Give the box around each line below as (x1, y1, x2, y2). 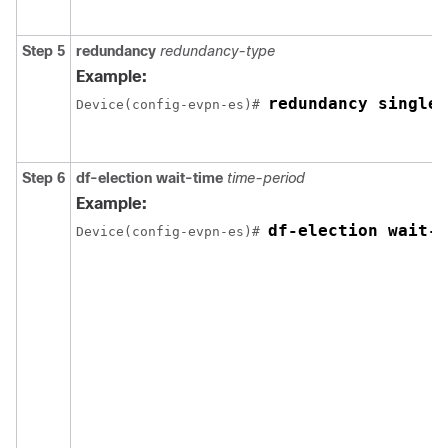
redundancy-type (160, 42, 275, 59)
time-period (227, 169, 305, 186)
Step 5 (22, 42, 65, 59)
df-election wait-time (76, 169, 227, 186)
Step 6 (22, 169, 65, 186)
